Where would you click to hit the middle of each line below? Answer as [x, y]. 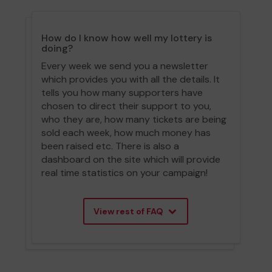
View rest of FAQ [129, 211]
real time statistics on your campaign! [125, 172]
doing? [57, 48]
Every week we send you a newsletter [125, 66]
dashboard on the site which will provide [131, 159]
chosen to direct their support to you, [127, 106]
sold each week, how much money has [126, 132]
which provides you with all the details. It [131, 79]
